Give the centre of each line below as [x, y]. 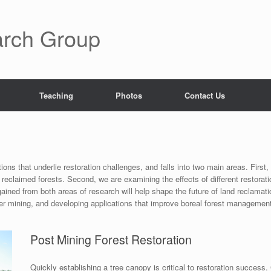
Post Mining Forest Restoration [111, 240]
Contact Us [205, 95]
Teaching [56, 95]
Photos [129, 95]
